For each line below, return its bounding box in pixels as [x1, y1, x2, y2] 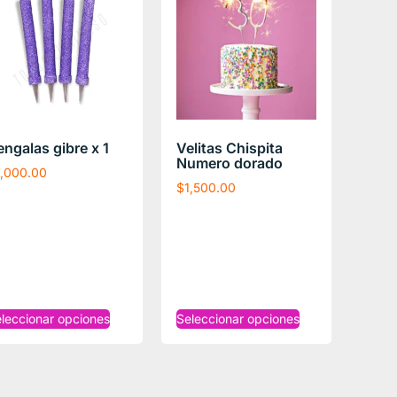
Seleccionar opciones [175, 310, 300, 326]
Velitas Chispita [175, 138, 283, 157]
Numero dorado [175, 153, 283, 172]
